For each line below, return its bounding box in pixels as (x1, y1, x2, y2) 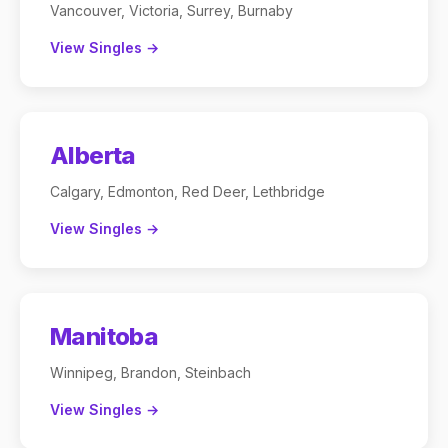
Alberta (50, 141, 136, 170)
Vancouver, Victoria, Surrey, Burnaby (50, 2, 293, 19)
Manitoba (50, 322, 159, 351)
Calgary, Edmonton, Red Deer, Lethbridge (50, 183, 325, 200)
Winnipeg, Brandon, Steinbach (50, 364, 251, 381)
